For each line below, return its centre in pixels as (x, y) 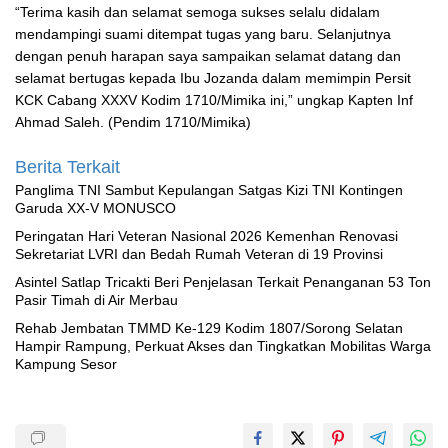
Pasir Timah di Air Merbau (96, 300)
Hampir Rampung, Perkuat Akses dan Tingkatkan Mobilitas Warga (223, 346)
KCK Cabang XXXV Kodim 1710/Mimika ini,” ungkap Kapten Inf (214, 100)
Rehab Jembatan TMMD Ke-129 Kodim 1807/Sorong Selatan (209, 328)
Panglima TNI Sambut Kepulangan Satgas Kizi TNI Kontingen (209, 190)
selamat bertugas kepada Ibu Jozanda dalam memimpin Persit (213, 78)
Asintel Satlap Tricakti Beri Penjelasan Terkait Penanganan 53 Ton (223, 282)
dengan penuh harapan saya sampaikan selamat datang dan (208, 56)
